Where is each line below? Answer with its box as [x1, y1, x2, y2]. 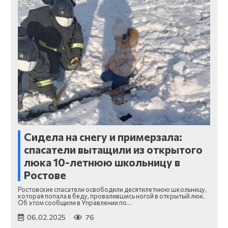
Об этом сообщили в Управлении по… [18, 198, 131, 207]
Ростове [24, 168, 66, 181]
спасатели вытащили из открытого [24, 142, 203, 156]
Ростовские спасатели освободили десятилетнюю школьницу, [18, 185, 207, 193]
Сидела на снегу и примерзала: [24, 130, 182, 143]
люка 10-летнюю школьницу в [24, 155, 180, 168]
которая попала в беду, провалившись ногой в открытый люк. [18, 191, 205, 200]
